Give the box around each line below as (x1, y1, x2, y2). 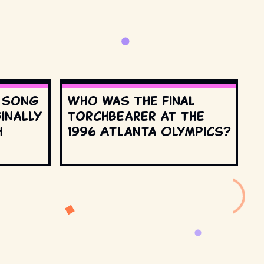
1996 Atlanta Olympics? (67, 122, 231, 140)
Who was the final (67, 91, 196, 110)
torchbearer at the (67, 107, 205, 125)
